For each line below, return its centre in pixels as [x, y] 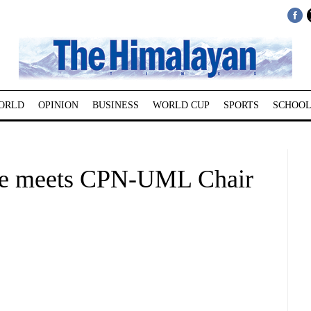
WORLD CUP [181, 105]
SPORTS [241, 105]
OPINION [58, 105]
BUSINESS [115, 105]
